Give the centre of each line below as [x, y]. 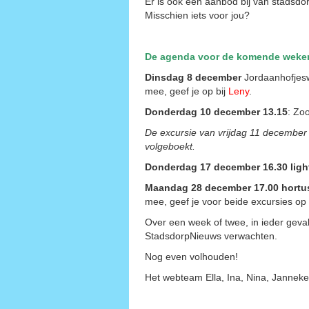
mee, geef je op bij [187, 91]
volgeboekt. [170, 146]
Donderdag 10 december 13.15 [216, 111]
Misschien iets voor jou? [197, 15]
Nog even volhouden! [191, 256]
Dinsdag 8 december [193, 77]
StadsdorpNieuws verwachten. [211, 236]
